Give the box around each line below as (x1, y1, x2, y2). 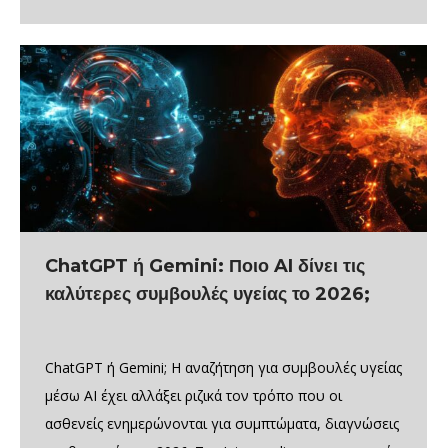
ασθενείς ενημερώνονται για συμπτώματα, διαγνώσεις (45, 414, 399, 434)
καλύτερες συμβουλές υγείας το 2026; (45, 283, 370, 306)
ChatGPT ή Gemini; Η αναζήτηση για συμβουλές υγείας (45, 358, 402, 378)
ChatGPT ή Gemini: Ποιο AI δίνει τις (45, 255, 365, 278)
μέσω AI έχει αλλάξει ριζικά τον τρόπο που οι (45, 386, 342, 406)
